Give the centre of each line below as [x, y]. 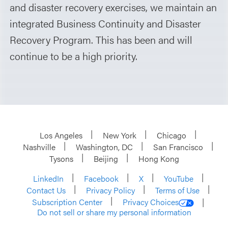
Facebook [101, 178]
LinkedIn [48, 178]
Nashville [39, 147]
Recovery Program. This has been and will [101, 39]
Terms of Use [177, 190]
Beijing [106, 158]
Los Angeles [61, 135]
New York [120, 135]
